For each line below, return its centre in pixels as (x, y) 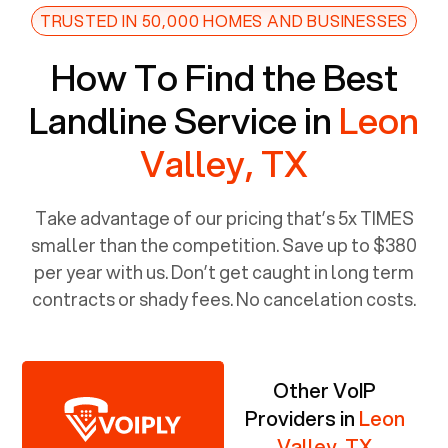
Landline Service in (184, 119)
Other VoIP (325, 390)
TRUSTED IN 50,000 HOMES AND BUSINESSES (224, 20)
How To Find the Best (224, 76)
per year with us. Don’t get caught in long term (224, 271)
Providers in (301, 418)
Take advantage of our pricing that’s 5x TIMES (224, 217)
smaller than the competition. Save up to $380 (224, 244)
